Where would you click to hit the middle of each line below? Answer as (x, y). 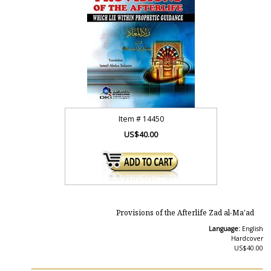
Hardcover (247, 238)
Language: (225, 229)
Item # (130, 119)
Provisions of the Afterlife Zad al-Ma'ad (185, 214)
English (252, 229)
